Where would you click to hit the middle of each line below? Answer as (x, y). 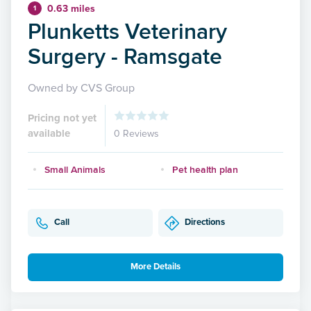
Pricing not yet (62, 118)
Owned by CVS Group (81, 88)
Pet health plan (205, 169)
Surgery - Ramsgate (125, 56)
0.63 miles (71, 8)
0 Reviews (136, 133)
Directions (205, 222)
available (49, 133)
